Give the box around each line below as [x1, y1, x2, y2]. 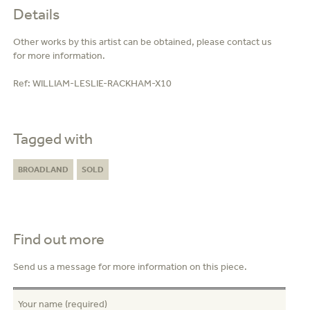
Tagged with [12, 129, 93, 147]
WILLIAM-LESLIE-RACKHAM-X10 [32, 77, 172, 89]
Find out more [12, 230, 104, 248]
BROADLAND [17, 164, 69, 174]
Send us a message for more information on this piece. [12, 260, 247, 273]
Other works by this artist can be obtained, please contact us [12, 35, 272, 48]
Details [12, 5, 60, 23]
